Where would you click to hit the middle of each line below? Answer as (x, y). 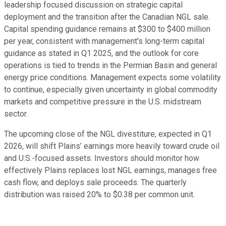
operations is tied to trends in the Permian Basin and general (110, 66)
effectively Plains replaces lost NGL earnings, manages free (110, 171)
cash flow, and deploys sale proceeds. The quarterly (95, 183)
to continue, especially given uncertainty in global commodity (111, 90)
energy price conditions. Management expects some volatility (112, 78)
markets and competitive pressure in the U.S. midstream (103, 102)
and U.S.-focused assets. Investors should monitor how (102, 158)
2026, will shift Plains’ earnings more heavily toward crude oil (112, 146)
